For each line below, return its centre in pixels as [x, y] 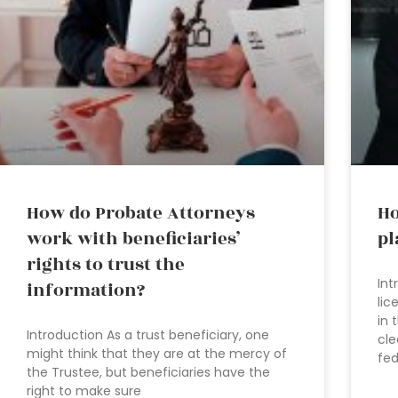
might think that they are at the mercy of [157, 353]
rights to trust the [106, 264]
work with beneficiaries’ [133, 239]
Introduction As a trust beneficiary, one [148, 334]
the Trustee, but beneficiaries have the [148, 372]
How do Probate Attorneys [141, 213]
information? [86, 290]
